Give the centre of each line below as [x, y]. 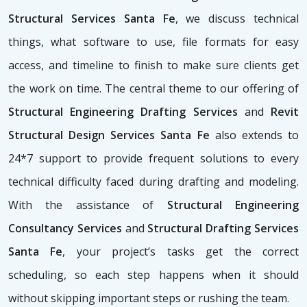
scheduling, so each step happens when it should [153, 275]
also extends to [254, 135]
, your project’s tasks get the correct [181, 252]
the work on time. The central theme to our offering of [153, 89]
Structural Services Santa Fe [92, 19]
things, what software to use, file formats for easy [153, 42]
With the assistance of [88, 205]
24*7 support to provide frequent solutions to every [153, 159]
